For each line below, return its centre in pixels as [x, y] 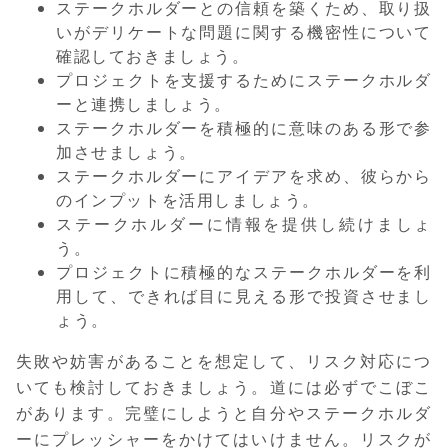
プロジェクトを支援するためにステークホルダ [244, 79]
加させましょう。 [126, 151]
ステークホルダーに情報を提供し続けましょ [244, 223]
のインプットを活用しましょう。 [188, 199]
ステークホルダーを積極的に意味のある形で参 [244, 127]
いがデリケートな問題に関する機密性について [244, 31]
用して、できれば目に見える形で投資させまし [244, 295]
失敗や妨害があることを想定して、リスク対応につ [224, 360]
